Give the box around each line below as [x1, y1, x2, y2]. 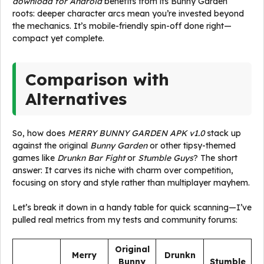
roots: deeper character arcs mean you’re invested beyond [12, 8, 244, 19]
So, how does [12, 128, 68, 138]
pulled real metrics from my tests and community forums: [12, 214, 237, 225]
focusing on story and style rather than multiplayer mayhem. [12, 177, 250, 188]
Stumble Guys [138, 153, 193, 163]
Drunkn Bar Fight [57, 153, 125, 163]
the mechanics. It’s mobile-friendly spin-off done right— [12, 21, 232, 31]
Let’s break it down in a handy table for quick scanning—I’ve [12, 202, 252, 213]
